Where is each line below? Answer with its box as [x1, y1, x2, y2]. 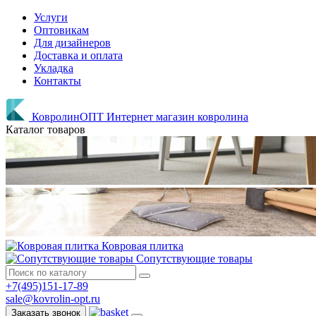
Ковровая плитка [102, 240, 183, 252]
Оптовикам [34, 24, 89, 36]
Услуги [34, 11, 68, 23]
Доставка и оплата [34, 49, 123, 61]
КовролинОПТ [32, 111, 107, 123]
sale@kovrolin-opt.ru [6, 293, 100, 305]
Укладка [34, 62, 73, 74]
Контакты [34, 75, 81, 87]
